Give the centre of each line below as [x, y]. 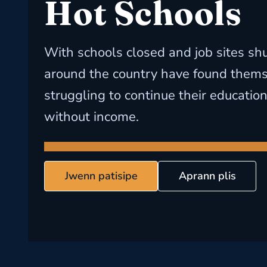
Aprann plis [207, 176]
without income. [91, 117]
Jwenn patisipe [101, 176]
